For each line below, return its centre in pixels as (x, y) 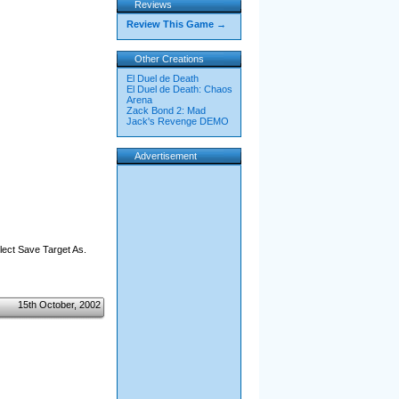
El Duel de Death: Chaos (179, 89)
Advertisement (165, 156)
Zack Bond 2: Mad (166, 110)
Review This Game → (176, 24)
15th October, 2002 (59, 305)
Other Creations (169, 59)
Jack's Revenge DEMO (177, 121)
